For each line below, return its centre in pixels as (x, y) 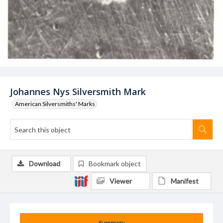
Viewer (121, 181)
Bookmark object (115, 164)
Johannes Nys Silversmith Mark (78, 92)
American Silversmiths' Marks (55, 104)
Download (45, 164)
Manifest (185, 181)
